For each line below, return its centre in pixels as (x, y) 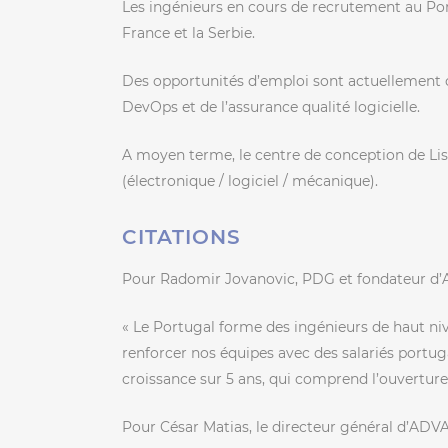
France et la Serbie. (188, 32)
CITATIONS (181, 236)
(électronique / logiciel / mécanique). (250, 180)
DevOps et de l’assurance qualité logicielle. (271, 106)
